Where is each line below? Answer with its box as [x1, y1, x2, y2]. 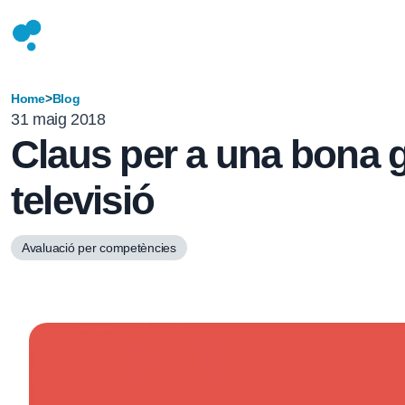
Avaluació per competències [22, 240, 176, 255]
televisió [11, 178, 155, 222]
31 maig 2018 [11, 110, 106, 128]
